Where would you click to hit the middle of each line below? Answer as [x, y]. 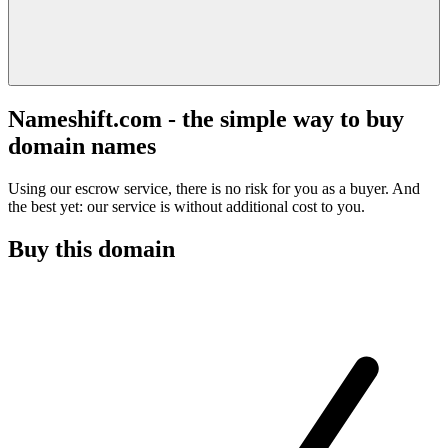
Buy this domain [91, 248]
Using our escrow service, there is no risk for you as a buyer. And [214, 188]
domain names [82, 145]
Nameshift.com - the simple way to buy [206, 118]
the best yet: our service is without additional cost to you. [186, 206]
